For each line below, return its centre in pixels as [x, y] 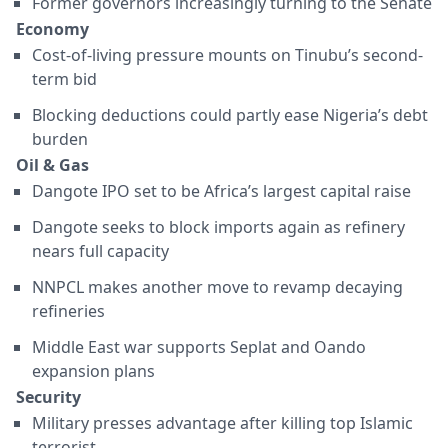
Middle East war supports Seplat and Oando [199, 347]
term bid [64, 79]
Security [48, 397]
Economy [52, 29]
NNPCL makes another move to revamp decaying [217, 287]
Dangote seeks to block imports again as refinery [218, 227]
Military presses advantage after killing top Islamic [222, 423]
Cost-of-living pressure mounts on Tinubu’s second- [227, 55]
